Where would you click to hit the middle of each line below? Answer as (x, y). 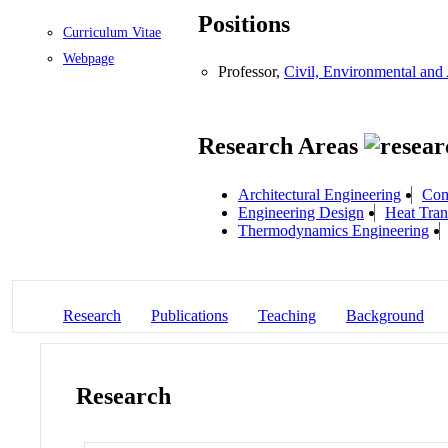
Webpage (88, 58)
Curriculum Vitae (112, 32)
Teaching (287, 315)
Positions (244, 24)
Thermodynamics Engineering (333, 230)
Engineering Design (301, 212)
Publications (189, 315)
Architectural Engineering (319, 194)
